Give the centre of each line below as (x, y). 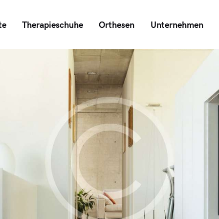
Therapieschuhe (53, 24)
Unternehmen (177, 24)
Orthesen (117, 24)
